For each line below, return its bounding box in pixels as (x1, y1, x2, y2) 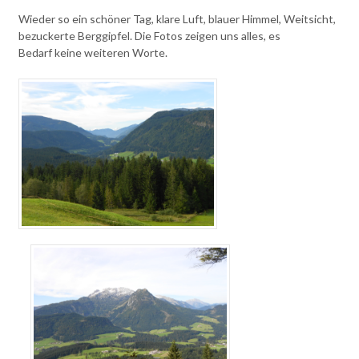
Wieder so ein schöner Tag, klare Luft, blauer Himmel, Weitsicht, (18, 11, 336, 26)
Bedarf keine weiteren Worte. (18, 45, 167, 59)
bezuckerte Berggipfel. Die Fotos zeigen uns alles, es (18, 28, 280, 42)
